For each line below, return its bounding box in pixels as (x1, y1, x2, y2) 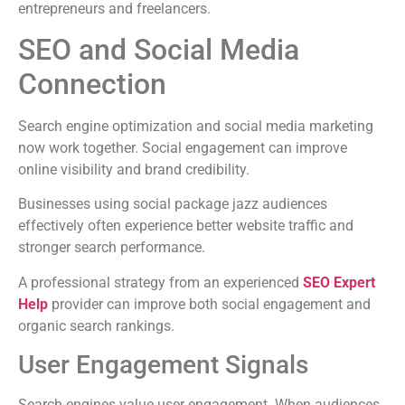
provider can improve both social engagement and (48, 295, 371, 313)
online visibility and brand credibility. (18, 160, 250, 178)
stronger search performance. (18, 239, 205, 257)
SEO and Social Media (18, 32, 299, 67)
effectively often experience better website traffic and (18, 217, 353, 235)
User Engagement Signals (18, 350, 308, 381)
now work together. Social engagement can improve (18, 138, 347, 156)
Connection (18, 66, 166, 101)
